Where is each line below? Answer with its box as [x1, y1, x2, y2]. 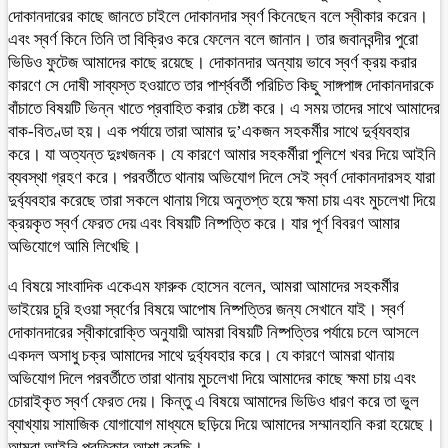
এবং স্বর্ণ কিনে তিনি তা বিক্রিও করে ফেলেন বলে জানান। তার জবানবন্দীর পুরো [8, 30, 418, 49]
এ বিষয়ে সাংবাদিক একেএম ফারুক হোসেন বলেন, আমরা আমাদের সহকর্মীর [8, 277, 399, 296]
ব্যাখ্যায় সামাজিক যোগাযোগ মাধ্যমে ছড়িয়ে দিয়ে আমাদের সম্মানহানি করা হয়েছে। [8, 415, 435, 434]
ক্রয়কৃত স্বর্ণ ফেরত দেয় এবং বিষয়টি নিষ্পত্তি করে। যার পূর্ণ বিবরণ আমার [8, 214, 400, 233]
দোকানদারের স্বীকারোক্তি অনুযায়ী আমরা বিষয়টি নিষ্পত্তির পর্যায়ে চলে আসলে [8, 323, 419, 342]
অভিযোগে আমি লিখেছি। [8, 237, 141, 256]
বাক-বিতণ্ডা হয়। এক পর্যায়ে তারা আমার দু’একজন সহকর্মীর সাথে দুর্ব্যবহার [8, 122, 410, 141]
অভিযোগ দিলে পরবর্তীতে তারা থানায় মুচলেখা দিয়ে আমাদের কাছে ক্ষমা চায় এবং [8, 369, 416, 388]
